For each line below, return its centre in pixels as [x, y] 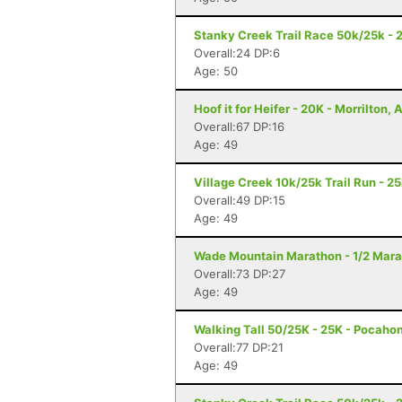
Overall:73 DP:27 [240, 274]
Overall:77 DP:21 [239, 347]
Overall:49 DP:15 [240, 200]
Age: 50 [216, 71]
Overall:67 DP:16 [239, 127]
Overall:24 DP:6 [237, 53]
